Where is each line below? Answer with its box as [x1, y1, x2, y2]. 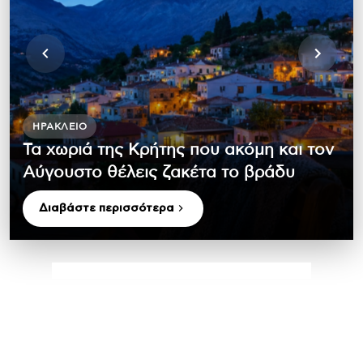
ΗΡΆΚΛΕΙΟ [32, 121, 87, 131]
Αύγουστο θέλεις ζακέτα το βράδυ [23, 164, 295, 181]
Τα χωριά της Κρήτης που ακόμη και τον [23, 141, 334, 158]
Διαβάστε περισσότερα [39, 202, 174, 214]
